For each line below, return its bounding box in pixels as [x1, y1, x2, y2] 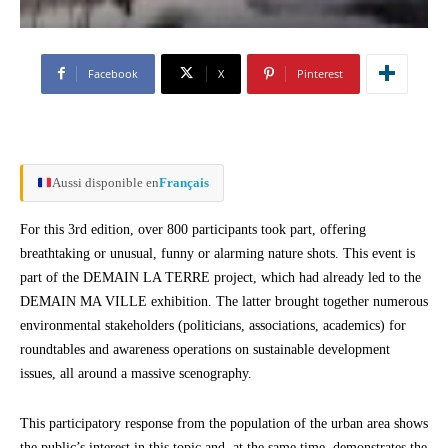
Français [158, 174, 209, 190]
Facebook [87, 65, 138, 81]
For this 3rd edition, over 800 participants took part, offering [20, 221, 366, 237]
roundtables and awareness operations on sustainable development [20, 341, 390, 357]
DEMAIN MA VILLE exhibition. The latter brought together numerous [20, 293, 428, 309]
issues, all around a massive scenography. [20, 365, 252, 381]
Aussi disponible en [51, 174, 159, 190]
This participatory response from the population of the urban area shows [20, 415, 428, 431]
